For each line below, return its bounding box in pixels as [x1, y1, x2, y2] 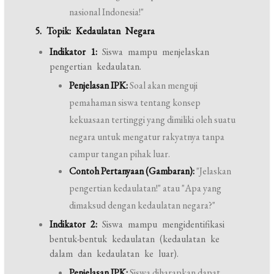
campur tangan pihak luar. [69, 147, 171, 160]
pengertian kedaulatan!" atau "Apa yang [69, 182, 222, 194]
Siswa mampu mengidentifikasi [97, 218, 225, 231]
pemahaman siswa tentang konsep [69, 96, 201, 109]
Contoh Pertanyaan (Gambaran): [69, 165, 195, 177]
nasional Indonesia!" [69, 6, 144, 18]
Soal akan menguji [128, 79, 198, 92]
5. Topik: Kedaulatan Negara [35, 24, 155, 37]
